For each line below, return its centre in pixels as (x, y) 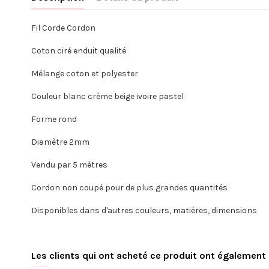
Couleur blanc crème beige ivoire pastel (107, 97)
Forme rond (54, 119)
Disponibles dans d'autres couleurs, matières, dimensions (144, 211)
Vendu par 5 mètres (69, 165)
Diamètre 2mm (60, 142)
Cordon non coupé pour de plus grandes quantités (129, 188)
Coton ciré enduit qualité (79, 51)
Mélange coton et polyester (85, 74)
